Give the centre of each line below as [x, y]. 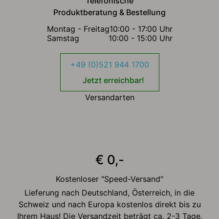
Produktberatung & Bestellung [109, 12]
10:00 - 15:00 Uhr [140, 38]
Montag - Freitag [78, 29]
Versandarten [109, 97]
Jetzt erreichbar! [113, 80]
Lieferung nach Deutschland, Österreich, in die [109, 192]
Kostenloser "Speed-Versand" [109, 179]
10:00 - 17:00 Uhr [141, 29]
